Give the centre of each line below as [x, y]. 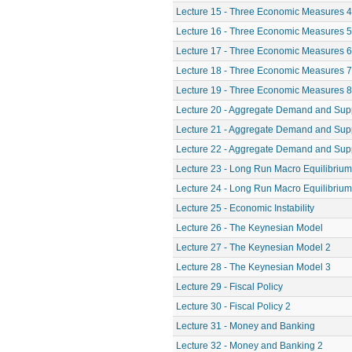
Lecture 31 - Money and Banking [246, 326]
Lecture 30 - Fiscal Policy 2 [233, 306]
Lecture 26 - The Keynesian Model [249, 228]
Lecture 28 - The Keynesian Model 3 [253, 267]
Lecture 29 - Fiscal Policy [229, 287]
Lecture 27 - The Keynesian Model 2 [253, 247]
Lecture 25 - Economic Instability [245, 208]
